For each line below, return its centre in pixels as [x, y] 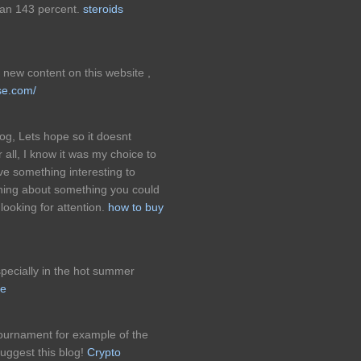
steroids [103, 9]
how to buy [136, 207]
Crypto [104, 353]
